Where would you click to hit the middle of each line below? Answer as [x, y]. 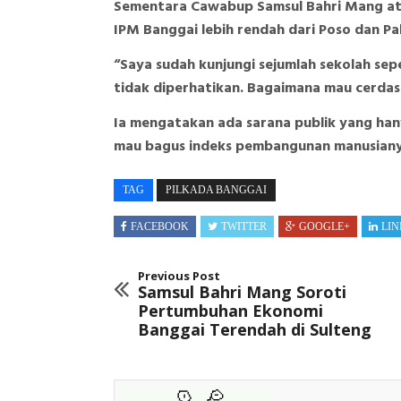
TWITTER [244, 226]
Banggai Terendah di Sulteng [255, 330]
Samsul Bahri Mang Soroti [242, 292]
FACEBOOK [160, 226]
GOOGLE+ [324, 226]
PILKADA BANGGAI [216, 189]
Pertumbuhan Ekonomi [230, 311]
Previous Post [179, 276]
